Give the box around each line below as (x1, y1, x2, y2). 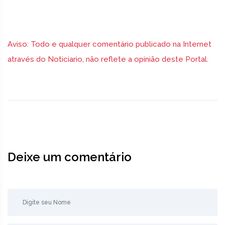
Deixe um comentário (8, 150, 132, 165)
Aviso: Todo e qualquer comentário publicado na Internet (8, 40, 211, 49)
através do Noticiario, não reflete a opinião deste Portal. (8, 55, 208, 64)
